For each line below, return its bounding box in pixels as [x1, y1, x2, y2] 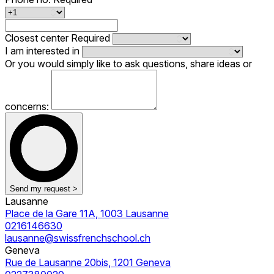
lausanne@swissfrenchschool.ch [5, 232, 150, 245]
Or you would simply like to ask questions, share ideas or [5, 57, 252, 70]
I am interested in [5, 45, 82, 57]
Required [71, 32, 113, 45]
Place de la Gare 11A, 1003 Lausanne [5, 207, 169, 220]
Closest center [5, 32, 71, 45]
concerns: [5, 100, 51, 113]
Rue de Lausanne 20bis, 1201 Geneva [5, 256, 171, 269]
